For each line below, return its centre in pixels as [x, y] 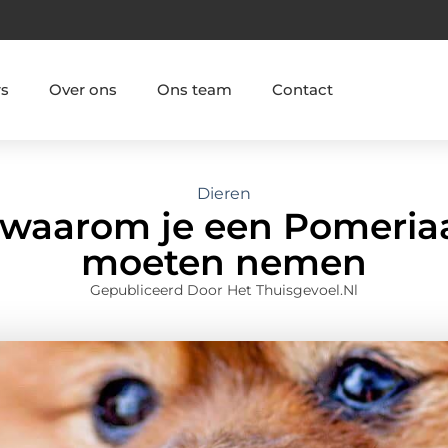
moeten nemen [224, 262]
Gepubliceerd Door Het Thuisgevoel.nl [224, 290]
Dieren [224, 194]
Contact [302, 89]
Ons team [194, 89]
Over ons [82, 89]
